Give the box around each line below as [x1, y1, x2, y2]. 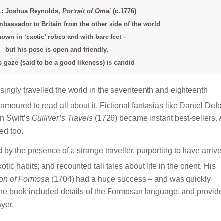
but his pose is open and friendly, [5, 45, 108, 53]
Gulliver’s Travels [32, 114, 93, 123]
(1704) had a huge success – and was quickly [49, 175, 211, 184]
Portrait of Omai [62, 7, 111, 15]
